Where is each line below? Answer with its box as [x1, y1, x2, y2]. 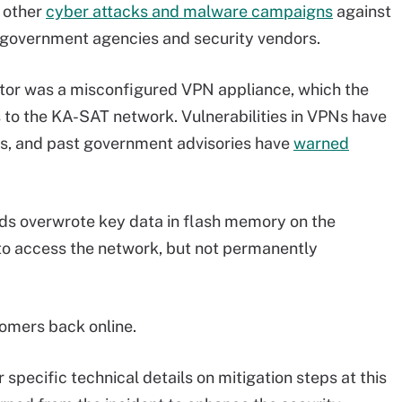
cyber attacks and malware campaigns [46, 2, 333, 21]
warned [293, 134, 349, 153]
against [333, 2, 391, 21]
